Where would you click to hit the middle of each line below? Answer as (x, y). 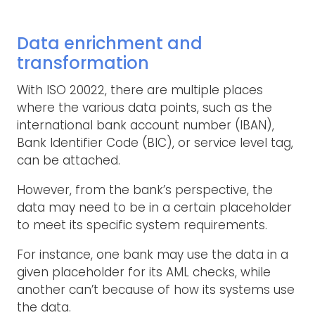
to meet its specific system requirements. (142, 225)
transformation (83, 63)
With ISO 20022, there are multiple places (140, 90)
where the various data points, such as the (144, 107)
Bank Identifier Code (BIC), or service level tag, (155, 142)
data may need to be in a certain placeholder (154, 207)
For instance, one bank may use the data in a (153, 254)
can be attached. (69, 160)
